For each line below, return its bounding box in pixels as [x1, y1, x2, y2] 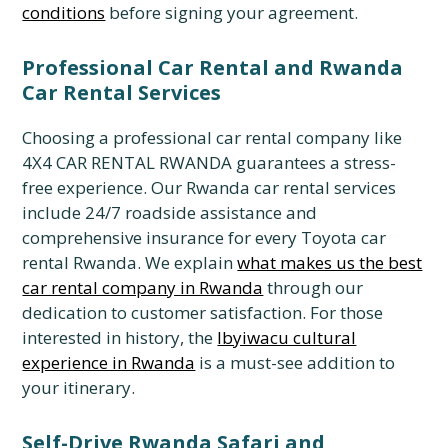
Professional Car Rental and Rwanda [22, 54, 404, 81]
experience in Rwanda [22, 351, 196, 374]
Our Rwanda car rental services [147, 176, 397, 199]
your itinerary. [22, 376, 136, 399]
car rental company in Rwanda [22, 276, 264, 299]
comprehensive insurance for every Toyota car [22, 226, 387, 249]
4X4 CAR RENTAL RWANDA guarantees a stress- [22, 151, 397, 174]
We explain [141, 251, 238, 274]
